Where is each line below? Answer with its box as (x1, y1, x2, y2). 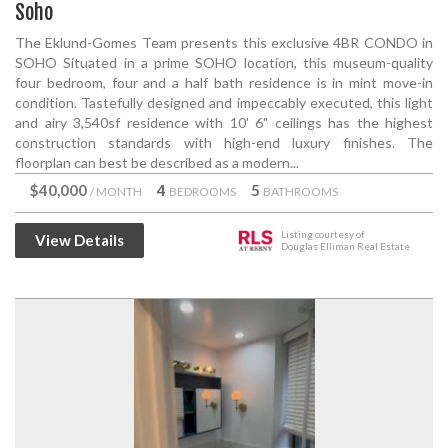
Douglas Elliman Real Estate (281, 240, 410, 252)
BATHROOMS (263, 184, 338, 199)
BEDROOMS (169, 184, 236, 199)
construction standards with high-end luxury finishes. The (15, 134, 433, 151)
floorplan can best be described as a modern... (15, 154, 299, 171)
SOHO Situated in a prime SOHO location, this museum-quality (15, 54, 433, 71)
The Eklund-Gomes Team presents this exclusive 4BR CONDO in (15, 34, 433, 51)
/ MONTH (90, 184, 142, 199)
